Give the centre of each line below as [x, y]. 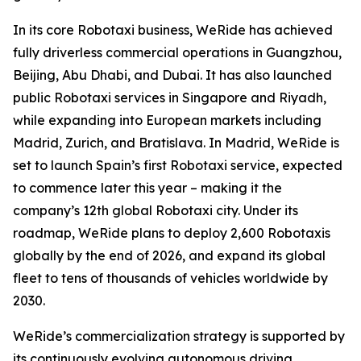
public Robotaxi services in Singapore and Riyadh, [170, 98]
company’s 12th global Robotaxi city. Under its [156, 211]
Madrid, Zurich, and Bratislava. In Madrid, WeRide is [176, 143]
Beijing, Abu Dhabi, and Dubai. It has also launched [172, 75]
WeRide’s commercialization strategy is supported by [179, 336]
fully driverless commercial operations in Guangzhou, [177, 53]
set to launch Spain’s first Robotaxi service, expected [178, 166]
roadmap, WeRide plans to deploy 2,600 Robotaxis [172, 233]
